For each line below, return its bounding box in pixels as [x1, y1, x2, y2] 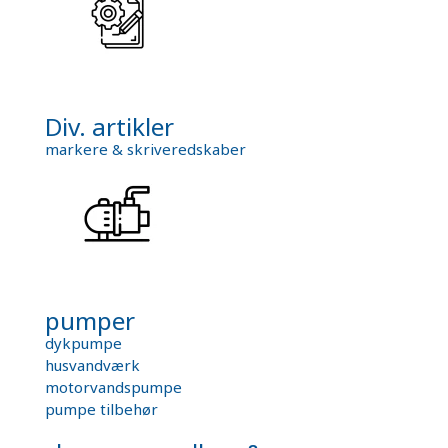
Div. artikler [45, 109, 174, 143]
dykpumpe [45, 332, 122, 353]
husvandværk [45, 354, 140, 375]
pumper [45, 303, 135, 337]
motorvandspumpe [45, 376, 182, 397]
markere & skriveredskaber [45, 138, 246, 159]
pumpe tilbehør [45, 398, 158, 419]
